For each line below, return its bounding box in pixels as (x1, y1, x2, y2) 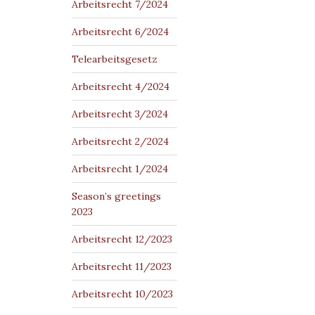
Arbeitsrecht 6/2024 (72, 25, 169, 38)
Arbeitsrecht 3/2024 (72, 108, 168, 120)
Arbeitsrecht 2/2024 (72, 135, 169, 148)
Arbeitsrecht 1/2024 (72, 162, 168, 175)
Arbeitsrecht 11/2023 (72, 260, 172, 273)
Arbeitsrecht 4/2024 (72, 80, 169, 93)
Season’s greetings (72, 190, 161, 202)
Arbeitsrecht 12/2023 (72, 233, 172, 245)
